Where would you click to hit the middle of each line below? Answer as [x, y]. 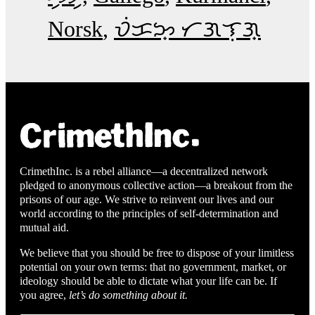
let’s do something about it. [128, 295]
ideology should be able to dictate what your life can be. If [148, 281]
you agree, [44, 295]
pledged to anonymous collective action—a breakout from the [156, 186]
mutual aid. [44, 228]
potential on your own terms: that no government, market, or [153, 267]
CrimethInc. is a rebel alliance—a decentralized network [144, 172]
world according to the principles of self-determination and [149, 214]
